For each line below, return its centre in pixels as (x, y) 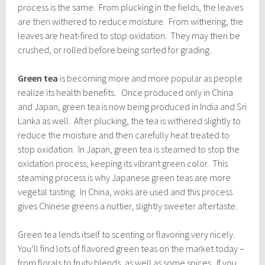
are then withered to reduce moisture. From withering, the (131, 21)
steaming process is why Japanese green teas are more (125, 177)
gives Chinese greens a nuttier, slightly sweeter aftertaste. (128, 206)
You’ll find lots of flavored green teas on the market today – (131, 248)
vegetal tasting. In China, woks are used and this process (125, 191)
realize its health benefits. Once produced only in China (126, 92)
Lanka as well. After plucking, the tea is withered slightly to (130, 120)
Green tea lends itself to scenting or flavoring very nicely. (127, 234)
